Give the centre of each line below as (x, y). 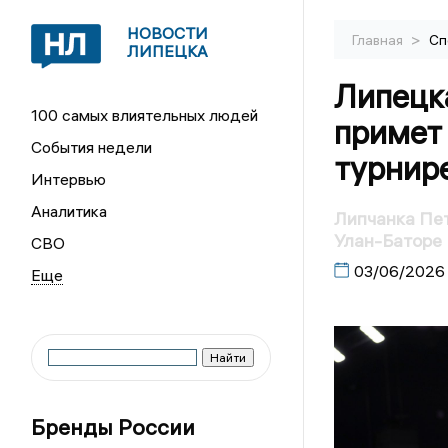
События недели (92, 147)
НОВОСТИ (168, 33)
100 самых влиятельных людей (145, 115)
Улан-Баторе (387, 241)
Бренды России (113, 427)
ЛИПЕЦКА (168, 51)
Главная (378, 40)
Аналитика (69, 211)
